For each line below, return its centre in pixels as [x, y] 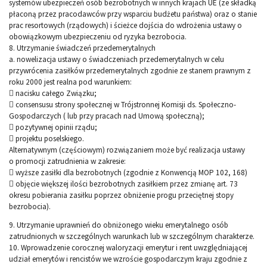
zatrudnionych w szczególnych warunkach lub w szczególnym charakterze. [132, 237]
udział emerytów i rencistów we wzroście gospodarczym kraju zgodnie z [128, 259]
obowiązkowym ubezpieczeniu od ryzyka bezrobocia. [98, 37]
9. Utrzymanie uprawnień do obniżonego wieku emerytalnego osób [119, 225]
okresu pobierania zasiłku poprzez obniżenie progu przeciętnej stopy [121, 195]
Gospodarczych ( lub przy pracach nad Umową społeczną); [107, 116]
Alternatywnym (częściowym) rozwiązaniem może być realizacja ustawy [127, 150]
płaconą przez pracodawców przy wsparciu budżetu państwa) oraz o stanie [133, 14]
